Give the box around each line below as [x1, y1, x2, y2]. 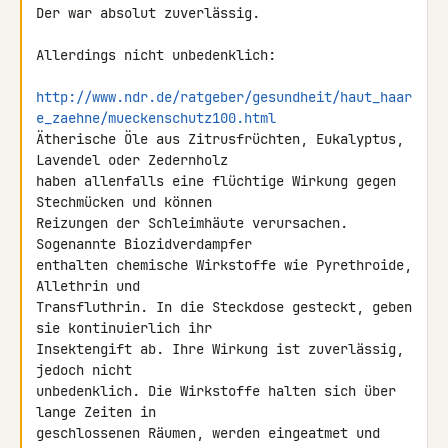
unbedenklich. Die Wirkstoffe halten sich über [36, 382, 396, 400]
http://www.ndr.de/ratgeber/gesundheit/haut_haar [36, 88, 412, 106]
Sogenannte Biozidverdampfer [36, 235, 260, 253]
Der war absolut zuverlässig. [36, 4, 260, 22]
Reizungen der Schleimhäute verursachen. [36, 214, 348, 232]
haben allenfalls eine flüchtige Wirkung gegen [36, 172, 396, 190]
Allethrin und [36, 277, 148, 295]
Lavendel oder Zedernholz [36, 151, 236, 169]
